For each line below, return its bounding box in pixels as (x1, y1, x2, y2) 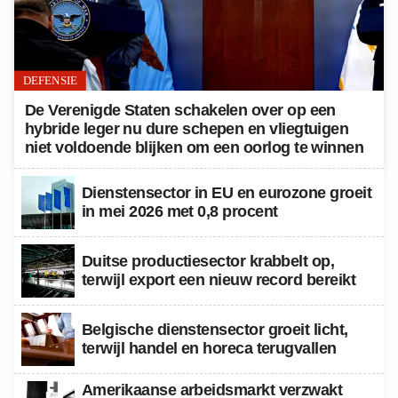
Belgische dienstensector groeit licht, (82, 321, 348, 339)
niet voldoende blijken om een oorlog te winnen (25, 139, 364, 157)
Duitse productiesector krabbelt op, (82, 252, 335, 271)
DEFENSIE (22, 74, 78, 87)
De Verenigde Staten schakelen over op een (25, 101, 336, 120)
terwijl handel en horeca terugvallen (82, 339, 337, 358)
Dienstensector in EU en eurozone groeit (82, 184, 372, 203)
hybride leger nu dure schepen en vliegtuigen (25, 120, 349, 139)
